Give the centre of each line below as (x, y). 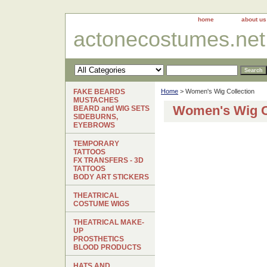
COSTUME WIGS (101, 204)
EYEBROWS (94, 125)
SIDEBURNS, (96, 117)
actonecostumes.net (169, 39)
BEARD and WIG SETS (111, 108)
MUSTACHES (96, 100)
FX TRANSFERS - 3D (108, 160)
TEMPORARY (96, 144)
